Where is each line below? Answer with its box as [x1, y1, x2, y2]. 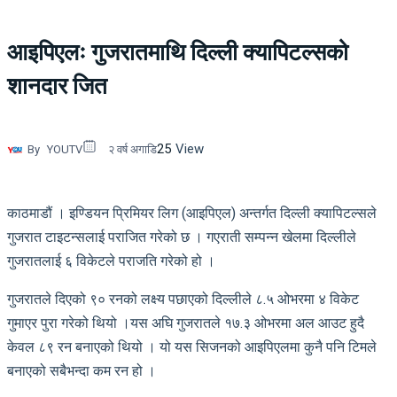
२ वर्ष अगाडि [108, 142, 157, 156]
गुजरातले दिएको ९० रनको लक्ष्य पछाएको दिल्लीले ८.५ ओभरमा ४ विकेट [7, 290, 359, 307]
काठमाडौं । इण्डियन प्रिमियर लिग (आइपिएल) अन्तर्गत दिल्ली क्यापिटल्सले [7, 204, 377, 222]
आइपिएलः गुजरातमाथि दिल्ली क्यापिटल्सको [7, 39, 348, 66]
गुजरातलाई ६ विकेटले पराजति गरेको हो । [7, 252, 215, 269]
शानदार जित [7, 73, 107, 100]
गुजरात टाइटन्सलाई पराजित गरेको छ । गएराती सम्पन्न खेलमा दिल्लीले [7, 228, 356, 245]
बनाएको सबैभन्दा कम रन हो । [7, 362, 156, 379]
